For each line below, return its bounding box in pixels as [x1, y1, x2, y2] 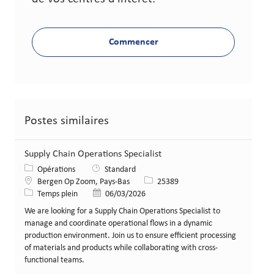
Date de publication [92, 188, 159, 198]
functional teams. [24, 255, 84, 265]
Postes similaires [24, 114, 109, 127]
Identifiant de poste [144, 176, 211, 186]
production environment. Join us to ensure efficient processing [24, 231, 236, 240]
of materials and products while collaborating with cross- [24, 243, 218, 253]
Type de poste [24, 188, 71, 198]
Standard [105, 165, 136, 174]
